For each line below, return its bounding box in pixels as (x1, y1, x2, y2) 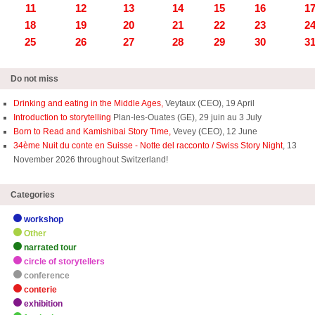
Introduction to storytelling (13, 112, 113, 122)
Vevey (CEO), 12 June (171, 127, 257, 136)
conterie (24, 285, 57, 295)
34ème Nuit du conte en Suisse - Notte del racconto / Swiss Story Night (13, 141, 283, 150)
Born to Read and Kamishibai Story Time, (13, 127, 171, 136)
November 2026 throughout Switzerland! (13, 155, 168, 165)
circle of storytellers (24, 257, 105, 266)
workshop (24, 214, 63, 224)
